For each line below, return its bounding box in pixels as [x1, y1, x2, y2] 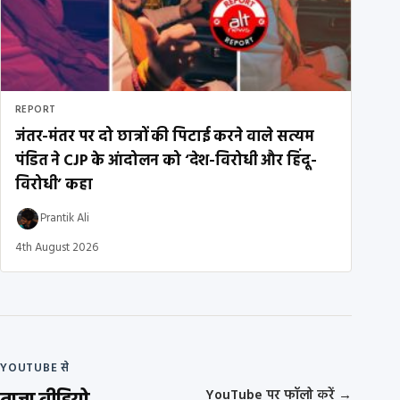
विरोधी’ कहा [15, 172, 93, 197]
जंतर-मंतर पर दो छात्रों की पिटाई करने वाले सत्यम [15, 124, 314, 149]
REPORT [15, 101, 56, 118]
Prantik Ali [40, 209, 89, 229]
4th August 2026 [15, 237, 98, 257]
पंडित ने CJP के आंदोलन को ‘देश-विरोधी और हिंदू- [15, 148, 317, 173]
